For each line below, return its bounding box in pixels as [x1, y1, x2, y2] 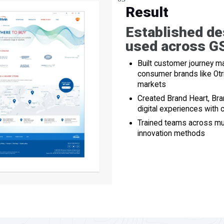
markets [137, 79, 166, 89]
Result [125, 3, 168, 20]
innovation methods [137, 128, 205, 138]
